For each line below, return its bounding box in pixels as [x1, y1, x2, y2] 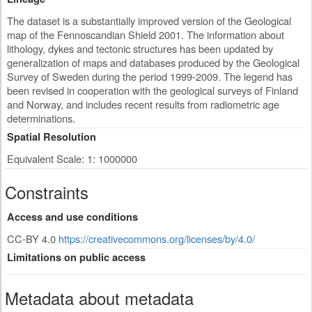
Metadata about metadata [5, 286, 194, 310]
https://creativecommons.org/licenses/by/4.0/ [58, 231, 255, 246]
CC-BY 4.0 [7, 231, 58, 246]
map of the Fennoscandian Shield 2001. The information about [7, 27, 284, 42]
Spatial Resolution [7, 130, 96, 144]
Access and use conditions [7, 210, 138, 224]
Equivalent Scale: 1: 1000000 [7, 151, 137, 166]
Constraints [5, 180, 88, 204]
